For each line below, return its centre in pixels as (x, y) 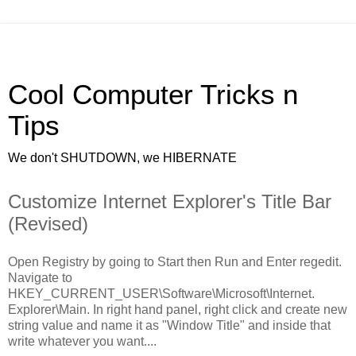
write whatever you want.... (82, 341)
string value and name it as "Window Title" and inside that (169, 325)
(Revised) (48, 224)
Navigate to (40, 277)
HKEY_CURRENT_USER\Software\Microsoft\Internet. (161, 293)
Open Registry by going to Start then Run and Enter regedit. (175, 261)
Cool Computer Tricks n (153, 95)
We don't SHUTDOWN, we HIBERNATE (122, 158)
